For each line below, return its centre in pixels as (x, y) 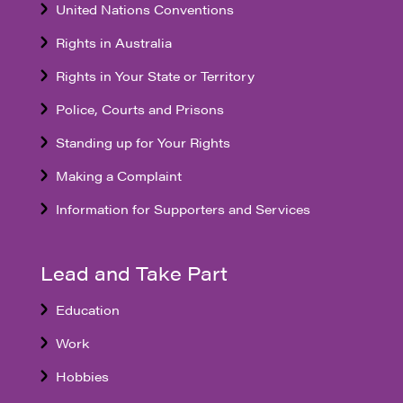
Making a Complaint (118, 176)
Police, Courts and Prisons (139, 109)
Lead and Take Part (134, 273)
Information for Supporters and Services (183, 209)
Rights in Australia (113, 43)
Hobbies (82, 376)
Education (87, 310)
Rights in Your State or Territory (155, 76)
